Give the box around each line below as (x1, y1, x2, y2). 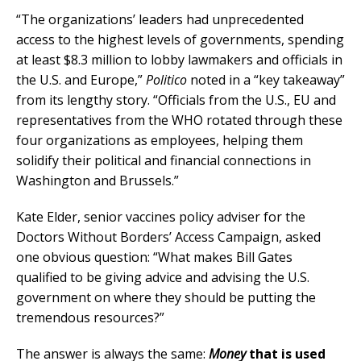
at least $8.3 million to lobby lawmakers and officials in (16, 51, 342, 69)
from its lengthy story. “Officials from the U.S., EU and (16, 91, 336, 110)
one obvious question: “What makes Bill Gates (16, 248, 293, 267)
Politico (146, 71, 187, 89)
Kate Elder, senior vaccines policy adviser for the (16, 208, 305, 226)
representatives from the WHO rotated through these (16, 111, 342, 130)
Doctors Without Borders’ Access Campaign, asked (16, 228, 321, 247)
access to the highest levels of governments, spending (16, 31, 344, 49)
